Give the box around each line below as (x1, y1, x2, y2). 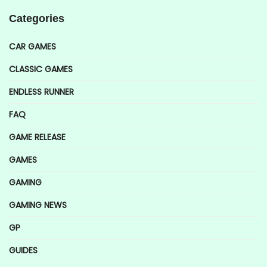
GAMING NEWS (9, 199, 67, 212)
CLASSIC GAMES (9, 63, 73, 76)
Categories (9, 13, 64, 25)
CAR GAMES (9, 41, 56, 53)
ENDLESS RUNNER (9, 86, 74, 98)
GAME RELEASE (9, 131, 66, 144)
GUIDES (9, 244, 38, 257)
